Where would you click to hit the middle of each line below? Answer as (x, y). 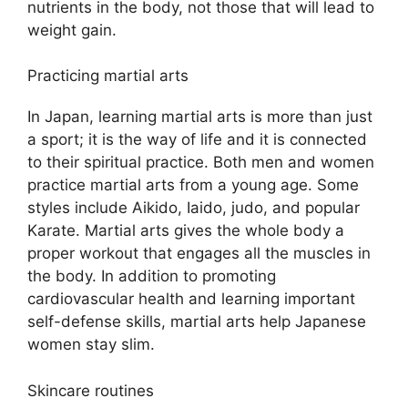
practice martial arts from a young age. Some (193, 185)
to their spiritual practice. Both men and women (201, 163)
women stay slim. (91, 345)
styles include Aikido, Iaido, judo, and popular (194, 208)
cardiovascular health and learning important (191, 299)
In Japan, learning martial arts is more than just (200, 117)
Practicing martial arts (108, 76)
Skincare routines (91, 390)
